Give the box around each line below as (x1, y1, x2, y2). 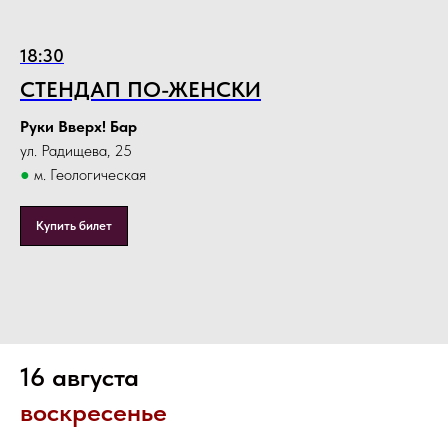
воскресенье (20, 396, 167, 428)
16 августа (20, 361, 139, 393)
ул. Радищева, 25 (20, 141, 132, 161)
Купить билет (36, 218, 112, 234)
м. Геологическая (30, 165, 146, 185)
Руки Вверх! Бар (20, 117, 137, 137)
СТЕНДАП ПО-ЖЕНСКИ (20, 76, 261, 103)
